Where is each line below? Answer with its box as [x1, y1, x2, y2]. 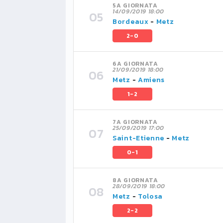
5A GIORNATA [112, 1, 158, 10]
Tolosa [137, 191, 163, 202]
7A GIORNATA [112, 117, 158, 126]
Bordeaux [112, 16, 149, 27]
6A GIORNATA [112, 59, 158, 68]
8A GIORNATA [112, 176, 158, 185]
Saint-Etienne [112, 133, 165, 143]
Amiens [137, 75, 165, 85]
